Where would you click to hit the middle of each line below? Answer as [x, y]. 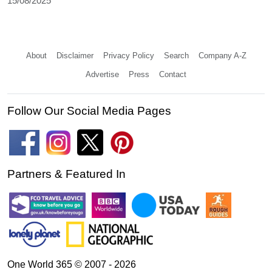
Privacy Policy [128, 56]
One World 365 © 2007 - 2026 [72, 265]
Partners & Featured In [66, 174]
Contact [173, 75]
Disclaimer [75, 56]
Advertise [102, 75]
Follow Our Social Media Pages [89, 111]
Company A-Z [222, 56]
